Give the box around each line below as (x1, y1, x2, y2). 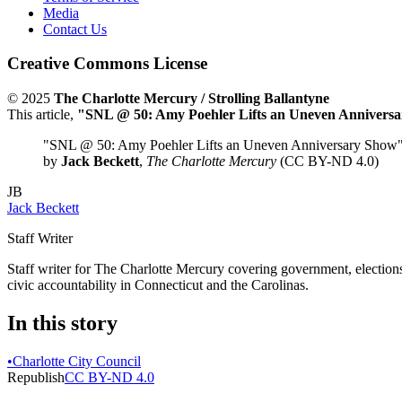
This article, (7, 107, 77, 122)
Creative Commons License (7, 54, 207, 74)
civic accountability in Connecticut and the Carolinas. (7, 277, 309, 293)
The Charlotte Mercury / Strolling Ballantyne (54, 91, 329, 106)
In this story (7, 310, 118, 335)
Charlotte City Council (13, 353, 141, 369)
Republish (7, 369, 65, 385)
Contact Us (43, 21, 107, 37)
